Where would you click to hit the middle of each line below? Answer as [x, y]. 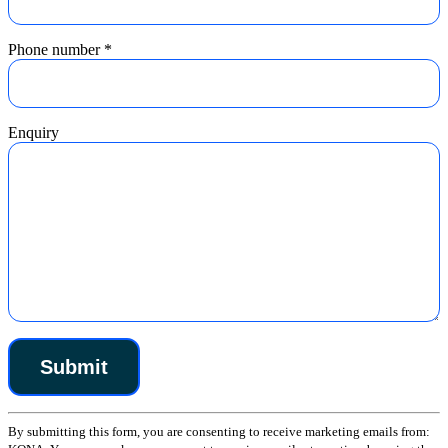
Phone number [56, 49]
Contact [31, 437]
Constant [35, 419]
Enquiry [33, 132]
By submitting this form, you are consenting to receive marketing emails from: [219, 431]
